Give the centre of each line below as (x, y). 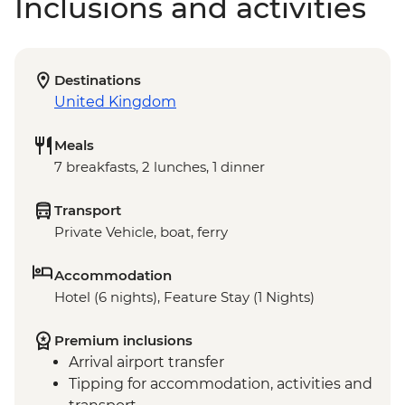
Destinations (98, 80)
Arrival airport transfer (146, 363)
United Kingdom (115, 102)
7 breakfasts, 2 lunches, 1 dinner (160, 167)
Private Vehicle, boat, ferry (141, 232)
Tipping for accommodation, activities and (221, 384)
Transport (88, 211)
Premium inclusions (123, 341)
